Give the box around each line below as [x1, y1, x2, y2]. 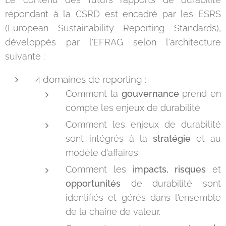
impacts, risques [132, 164, 206, 175]
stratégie [153, 133, 191, 144]
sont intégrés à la [66, 133, 153, 144]
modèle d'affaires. [66, 147, 140, 158]
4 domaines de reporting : [35, 74, 146, 85]
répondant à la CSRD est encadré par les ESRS [5, 9, 221, 19]
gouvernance [121, 88, 179, 99]
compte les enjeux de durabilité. [66, 102, 202, 113]
